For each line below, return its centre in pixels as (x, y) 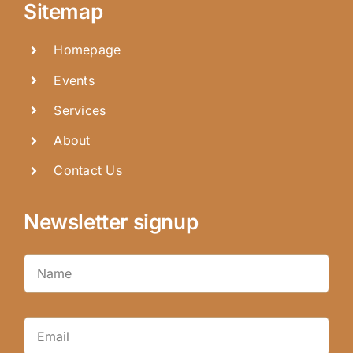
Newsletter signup (111, 221)
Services (80, 110)
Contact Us (88, 171)
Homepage (87, 50)
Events (74, 80)
